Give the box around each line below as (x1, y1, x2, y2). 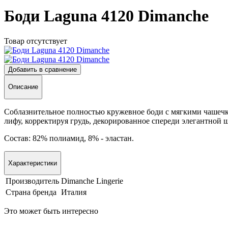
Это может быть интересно (4, 207, 98, 216)
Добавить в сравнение (8, 65, 77, 73)
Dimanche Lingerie (61, 177, 123, 186)
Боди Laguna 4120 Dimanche (4, 7, 209, 25)
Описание (8, 83, 38, 91)
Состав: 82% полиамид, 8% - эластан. (4, 133, 134, 142)
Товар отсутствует (4, 36, 67, 45)
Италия (61, 188, 87, 197)
